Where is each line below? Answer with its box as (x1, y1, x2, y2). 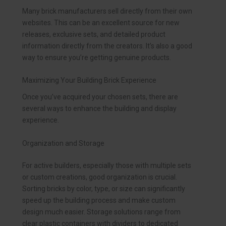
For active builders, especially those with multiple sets (22, 161, 191, 169)
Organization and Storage (22, 139, 104, 147)
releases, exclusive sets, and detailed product (22, 30, 165, 39)
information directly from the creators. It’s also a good (22, 42, 192, 50)
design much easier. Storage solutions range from (22, 207, 181, 216)
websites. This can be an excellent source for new (22, 19, 180, 27)
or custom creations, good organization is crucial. (22, 173, 177, 181)
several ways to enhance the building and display (22, 104, 177, 113)
